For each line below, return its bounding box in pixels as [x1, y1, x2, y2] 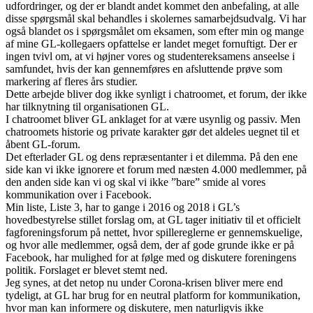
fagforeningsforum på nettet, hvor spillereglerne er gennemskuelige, [6, 226, 303, 239]
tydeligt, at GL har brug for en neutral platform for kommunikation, [6, 289, 300, 302]
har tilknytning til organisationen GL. [6, 101, 169, 113]
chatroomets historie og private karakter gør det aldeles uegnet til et [6, 126, 299, 138]
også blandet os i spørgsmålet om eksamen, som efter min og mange [6, 25, 304, 38]
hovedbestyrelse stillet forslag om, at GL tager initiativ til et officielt [6, 214, 300, 226]
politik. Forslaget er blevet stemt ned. [6, 264, 168, 277]
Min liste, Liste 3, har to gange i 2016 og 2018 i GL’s [6, 201, 240, 214]
